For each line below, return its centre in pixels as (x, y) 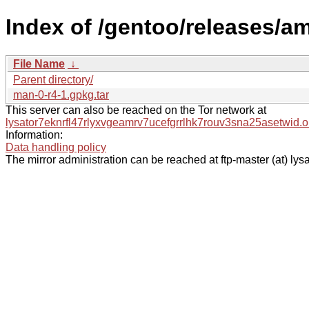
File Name (39, 63)
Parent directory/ (53, 79)
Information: (34, 134)
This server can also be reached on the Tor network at (136, 110)
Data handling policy (56, 147)
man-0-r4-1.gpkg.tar (61, 94)
